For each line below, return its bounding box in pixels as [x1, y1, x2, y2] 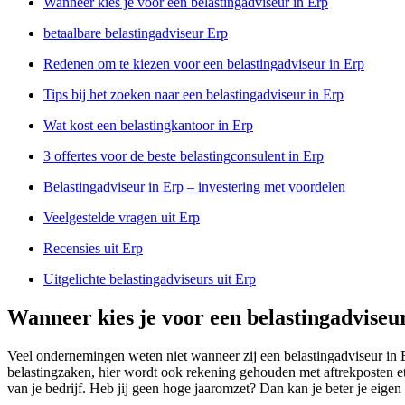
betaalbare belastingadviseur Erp [43, 24, 228, 41]
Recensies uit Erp [43, 240, 143, 256]
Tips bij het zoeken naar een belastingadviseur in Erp [43, 86, 344, 102]
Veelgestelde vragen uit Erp [43, 209, 200, 225]
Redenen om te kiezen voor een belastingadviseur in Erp [43, 55, 364, 71]
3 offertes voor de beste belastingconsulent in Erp [43, 147, 324, 164]
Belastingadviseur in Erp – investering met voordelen [43, 178, 345, 194]
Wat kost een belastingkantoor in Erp [43, 117, 253, 133]
